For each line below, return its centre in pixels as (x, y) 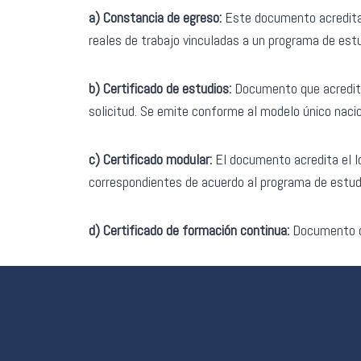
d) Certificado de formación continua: (189, 230)
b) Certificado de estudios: (162, 89)
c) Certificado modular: (152, 160)
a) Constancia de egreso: (155, 18)
